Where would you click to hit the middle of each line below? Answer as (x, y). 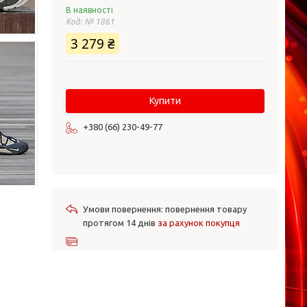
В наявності (89, 10)
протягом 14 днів (120, 223)
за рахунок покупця (199, 223)
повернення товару (206, 209)
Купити (165, 101)
